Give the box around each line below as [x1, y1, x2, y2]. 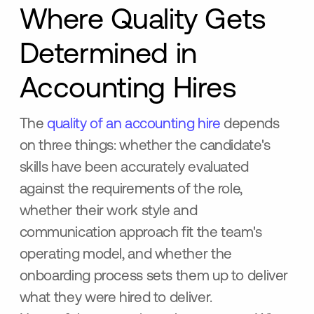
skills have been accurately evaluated [19, 161, 249, 176]
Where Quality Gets [19, 6, 266, 36]
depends [220, 117, 280, 132]
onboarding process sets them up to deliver [19, 269, 289, 285]
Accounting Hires [19, 75, 237, 104]
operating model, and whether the [19, 247, 232, 263]
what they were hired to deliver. [19, 291, 212, 306]
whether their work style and [19, 204, 198, 219]
